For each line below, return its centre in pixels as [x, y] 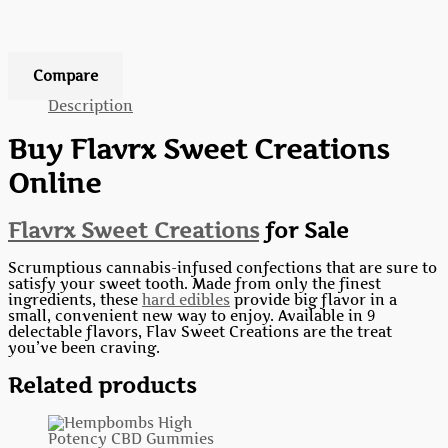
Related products [102, 386]
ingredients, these [75, 300]
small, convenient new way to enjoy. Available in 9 [191, 316]
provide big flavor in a [313, 300]
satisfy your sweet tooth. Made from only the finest [194, 284]
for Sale [304, 231]
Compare [65, 75]
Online [54, 182]
